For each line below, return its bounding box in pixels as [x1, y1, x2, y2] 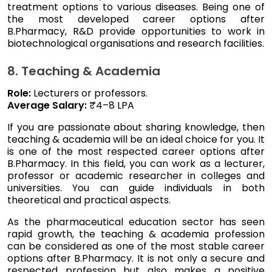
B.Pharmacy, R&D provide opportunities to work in [7, 24, 265, 38]
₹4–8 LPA [89, 98, 134, 112]
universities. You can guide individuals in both [7, 180, 265, 195]
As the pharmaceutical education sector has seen [7, 214, 265, 229]
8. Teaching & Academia [7, 62, 160, 80]
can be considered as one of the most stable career [7, 239, 265, 253]
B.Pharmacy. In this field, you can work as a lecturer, [7, 156, 265, 171]
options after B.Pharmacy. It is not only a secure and [7, 251, 265, 265]
